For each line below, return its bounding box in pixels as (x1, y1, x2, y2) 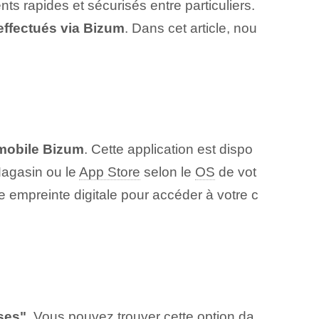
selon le (140, 164, 195, 180)
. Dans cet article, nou (124, 20, 257, 36)
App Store (78, 164, 140, 180)
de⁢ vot (214, 164, 256, 180)
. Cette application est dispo (83, 142, 253, 157)
